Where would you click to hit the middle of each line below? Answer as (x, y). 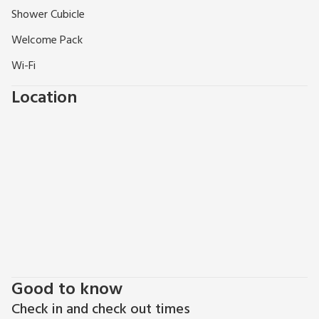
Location (44, 99)
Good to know (67, 290)
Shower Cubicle (48, 15)
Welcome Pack (47, 41)
